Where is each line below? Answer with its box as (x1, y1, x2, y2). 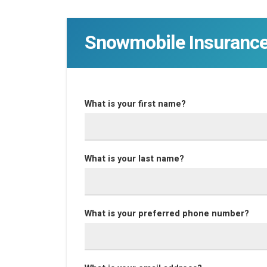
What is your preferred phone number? (85, 207, 249, 220)
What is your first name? (85, 98, 186, 110)
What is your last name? (85, 153, 184, 165)
